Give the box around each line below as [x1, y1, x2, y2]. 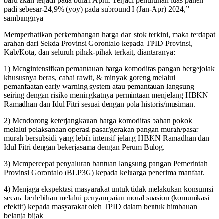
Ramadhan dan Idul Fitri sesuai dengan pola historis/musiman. [4, 100, 195, 108]
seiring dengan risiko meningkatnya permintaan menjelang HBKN [4, 91, 208, 99]
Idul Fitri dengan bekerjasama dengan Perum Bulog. [4, 143, 165, 151]
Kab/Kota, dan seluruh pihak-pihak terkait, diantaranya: [4, 48, 175, 56]
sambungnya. [4, 14, 45, 22]
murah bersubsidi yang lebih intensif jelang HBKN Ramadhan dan [4, 134, 209, 142]
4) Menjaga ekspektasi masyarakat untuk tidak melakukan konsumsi [4, 185, 213, 193]
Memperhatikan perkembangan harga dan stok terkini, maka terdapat [4, 30, 215, 39]
